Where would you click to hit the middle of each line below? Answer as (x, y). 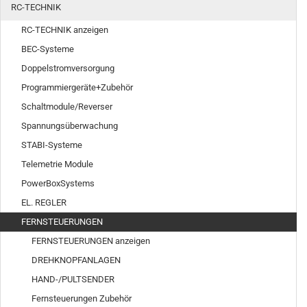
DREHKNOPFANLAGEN (76, 260)
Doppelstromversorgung (68, 68)
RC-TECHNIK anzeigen (65, 30)
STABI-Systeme (52, 145)
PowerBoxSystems (58, 183)
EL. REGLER (44, 202)
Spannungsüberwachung (70, 126)
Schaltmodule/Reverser (67, 107)
